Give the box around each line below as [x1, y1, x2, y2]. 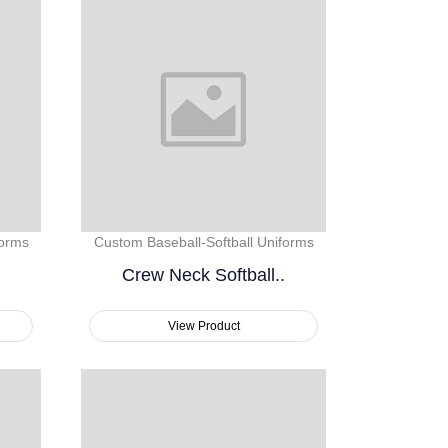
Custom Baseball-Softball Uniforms [93, 234, 314, 251]
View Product [167, 319, 240, 334]
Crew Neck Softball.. [122, 265, 285, 286]
